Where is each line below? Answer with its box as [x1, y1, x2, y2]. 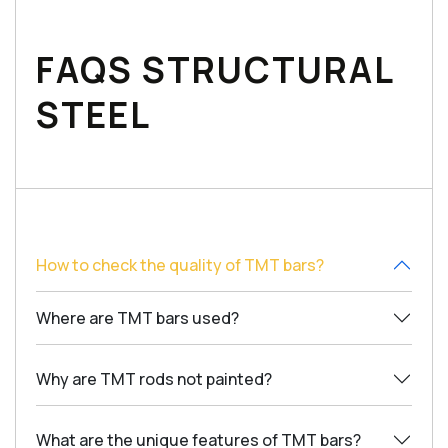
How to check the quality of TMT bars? [36, 253, 324, 276]
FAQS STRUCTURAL [36, 46, 393, 94]
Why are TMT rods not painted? [36, 367, 272, 390]
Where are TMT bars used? [36, 306, 239, 329]
